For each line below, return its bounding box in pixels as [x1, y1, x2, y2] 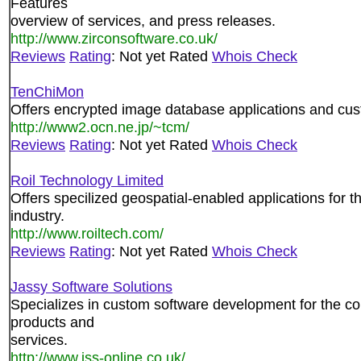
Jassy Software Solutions [10, 278, 172, 295]
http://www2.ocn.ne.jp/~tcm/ [10, 118, 189, 135]
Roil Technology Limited [10, 172, 164, 189]
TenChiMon [10, 83, 84, 100]
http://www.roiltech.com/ [10, 225, 164, 242]
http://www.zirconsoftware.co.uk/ [10, 30, 218, 47]
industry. [10, 207, 64, 224]
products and [10, 313, 94, 330]
